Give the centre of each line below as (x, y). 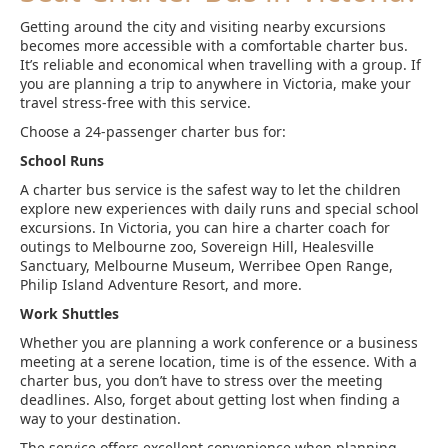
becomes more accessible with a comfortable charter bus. (214, 45)
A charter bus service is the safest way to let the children (210, 189)
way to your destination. (100, 418)
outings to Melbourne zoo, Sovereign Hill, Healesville (197, 246)
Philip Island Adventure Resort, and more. (161, 284)
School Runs (62, 160)
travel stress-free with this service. (135, 102)
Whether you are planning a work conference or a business (219, 342)
